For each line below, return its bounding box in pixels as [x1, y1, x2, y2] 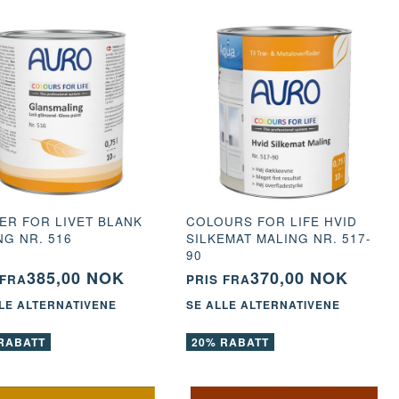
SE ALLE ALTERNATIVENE [185, 297, 340, 313]
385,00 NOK [27, 265, 125, 289]
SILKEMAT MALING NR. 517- [185, 229, 371, 247]
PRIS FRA [185, 270, 250, 288]
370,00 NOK [249, 265, 348, 289]
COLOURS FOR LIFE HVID [185, 212, 357, 230]
